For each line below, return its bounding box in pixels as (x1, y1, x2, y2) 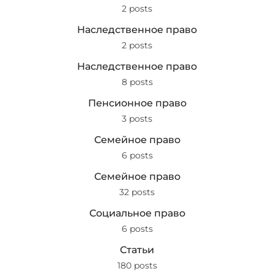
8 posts (121, 76, 153, 87)
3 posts (122, 113, 152, 124)
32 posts (119, 187, 155, 198)
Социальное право (89, 207, 185, 219)
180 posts (117, 260, 157, 271)
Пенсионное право (87, 97, 187, 109)
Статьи (120, 244, 154, 256)
